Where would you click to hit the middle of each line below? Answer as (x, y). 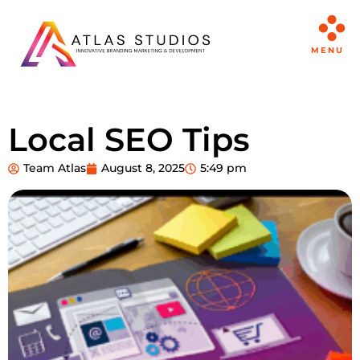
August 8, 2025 (143, 168)
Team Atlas (55, 168)
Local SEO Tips (129, 139)
